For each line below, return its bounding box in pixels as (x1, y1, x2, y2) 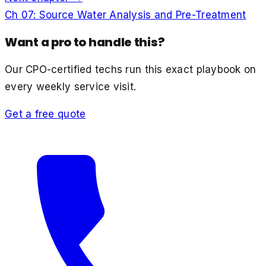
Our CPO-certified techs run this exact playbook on (5, 63, 256, 75)
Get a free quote (5, 107, 86, 120)
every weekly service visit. (5, 80, 137, 93)
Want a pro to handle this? (5, 33, 164, 50)
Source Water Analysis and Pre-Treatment (39, 8, 246, 21)
